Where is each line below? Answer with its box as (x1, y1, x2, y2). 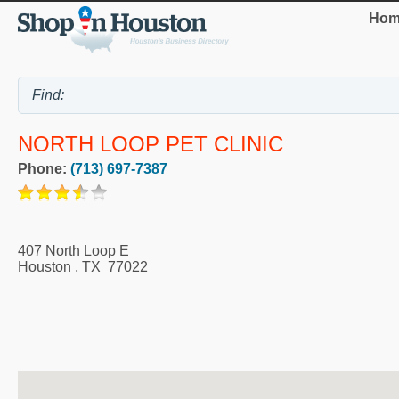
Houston (18, 259, 71, 275)
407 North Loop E (18, 243, 129, 259)
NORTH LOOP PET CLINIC (18, 132, 283, 157)
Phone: (18, 161, 70, 177)
